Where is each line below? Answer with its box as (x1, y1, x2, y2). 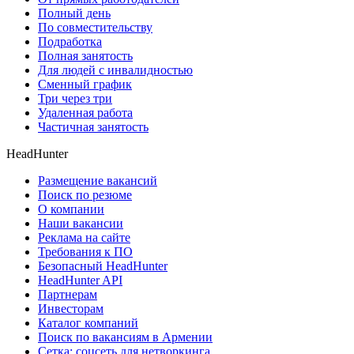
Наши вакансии (38, 216, 123, 230)
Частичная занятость (38, 119, 149, 134)
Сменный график (38, 77, 132, 91)
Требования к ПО (38, 244, 133, 258)
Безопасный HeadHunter (38, 258, 168, 273)
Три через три (38, 91, 112, 105)
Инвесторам (38, 301, 104, 315)
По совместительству (38, 20, 153, 34)
